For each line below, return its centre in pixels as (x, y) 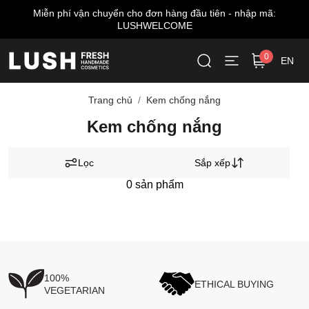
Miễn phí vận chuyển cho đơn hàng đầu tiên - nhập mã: (154, 13)
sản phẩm (158, 185)
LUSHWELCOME (154, 26)
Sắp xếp (212, 163)
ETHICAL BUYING (234, 284)
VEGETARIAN (74, 290)
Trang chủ (110, 100)
